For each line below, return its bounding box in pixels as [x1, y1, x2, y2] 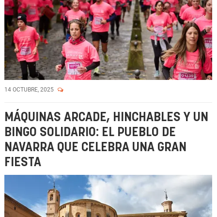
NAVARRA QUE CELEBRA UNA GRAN [4, 141, 186, 154]
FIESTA [4, 156, 41, 169]
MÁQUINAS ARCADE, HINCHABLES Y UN [4, 111, 208, 124]
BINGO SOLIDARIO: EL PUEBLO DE [4, 126, 176, 139]
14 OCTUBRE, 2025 [4, 86, 55, 93]
